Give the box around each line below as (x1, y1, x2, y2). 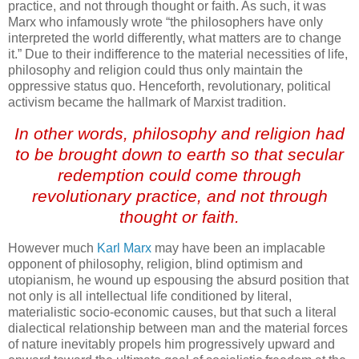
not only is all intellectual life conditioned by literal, (8, 288, 292, 303)
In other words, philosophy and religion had (14, 124, 345, 143)
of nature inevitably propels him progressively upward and (8, 337, 335, 351)
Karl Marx (97, 240, 155, 255)
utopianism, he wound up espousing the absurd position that (8, 272, 349, 287)
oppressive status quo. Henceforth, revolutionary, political (8, 79, 331, 94)
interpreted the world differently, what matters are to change (8, 31, 341, 46)
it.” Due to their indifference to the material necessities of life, (8, 47, 348, 62)
